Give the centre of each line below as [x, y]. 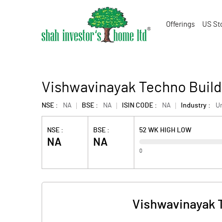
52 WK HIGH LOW [166, 130]
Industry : [196, 106]
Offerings [180, 25]
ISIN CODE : [139, 106]
